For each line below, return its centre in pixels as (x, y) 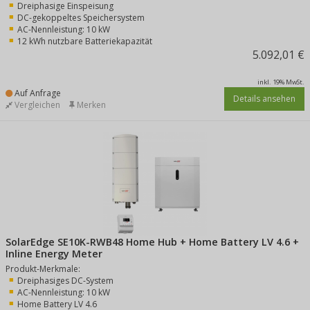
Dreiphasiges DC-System (65, 281)
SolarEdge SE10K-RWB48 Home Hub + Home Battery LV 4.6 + (152, 242)
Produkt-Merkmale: (43, 269)
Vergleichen (36, 105)
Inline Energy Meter (54, 254)
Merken (90, 105)
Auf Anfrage (37, 93)
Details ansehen (264, 99)
